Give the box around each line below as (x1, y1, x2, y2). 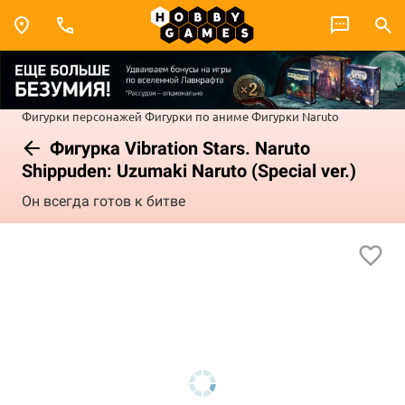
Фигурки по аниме (145, 108, 249, 124)
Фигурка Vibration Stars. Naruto (45, 137, 310, 159)
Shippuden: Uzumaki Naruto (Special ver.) (22, 159, 356, 182)
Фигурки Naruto (251, 108, 339, 124)
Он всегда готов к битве (22, 193, 185, 211)
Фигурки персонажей (22, 108, 142, 124)
